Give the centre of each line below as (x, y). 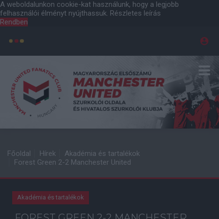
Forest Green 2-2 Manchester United (73, 162)
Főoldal (19, 153)
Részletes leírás (135, 13)
